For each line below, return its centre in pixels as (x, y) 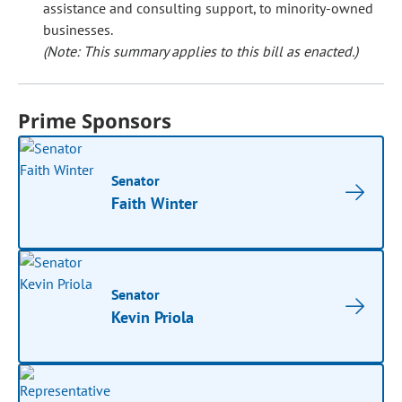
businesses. (78, 30)
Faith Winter (155, 203)
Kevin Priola (153, 317)
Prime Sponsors (95, 120)
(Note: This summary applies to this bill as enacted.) (201, 51)
